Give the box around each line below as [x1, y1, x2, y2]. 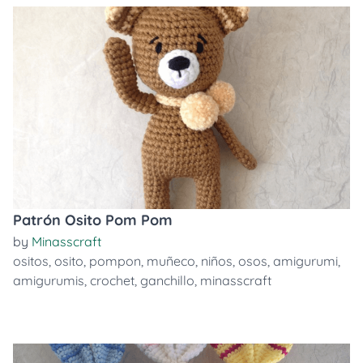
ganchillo [140, 272, 194, 288]
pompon [89, 253, 141, 269]
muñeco [147, 253, 195, 269]
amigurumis [13, 272, 84, 288]
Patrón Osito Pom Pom [13, 211, 173, 229]
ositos [13, 253, 49, 269]
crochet [90, 272, 135, 288]
